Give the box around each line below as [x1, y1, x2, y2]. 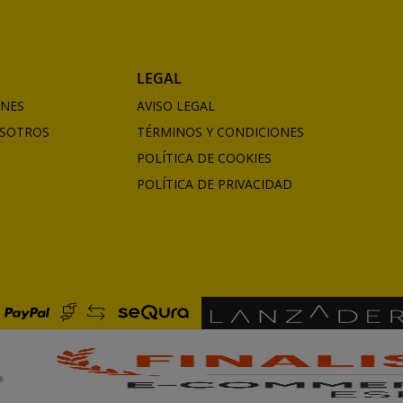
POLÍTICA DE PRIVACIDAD [136, 175, 292, 193]
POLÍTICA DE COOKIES [136, 148, 272, 166]
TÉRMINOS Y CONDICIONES [136, 122, 304, 140]
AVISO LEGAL [136, 96, 215, 114]
